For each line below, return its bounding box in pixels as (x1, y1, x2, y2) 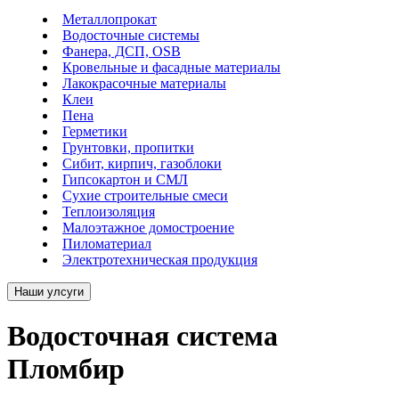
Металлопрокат (62, 12, 157, 27)
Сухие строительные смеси (62, 188, 228, 203)
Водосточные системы (62, 28, 199, 43)
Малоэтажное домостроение (62, 220, 234, 235)
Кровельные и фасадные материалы (62, 60, 281, 75)
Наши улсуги (14, 285, 84, 298)
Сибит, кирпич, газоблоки (62, 156, 222, 171)
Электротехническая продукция (62, 252, 257, 267)
